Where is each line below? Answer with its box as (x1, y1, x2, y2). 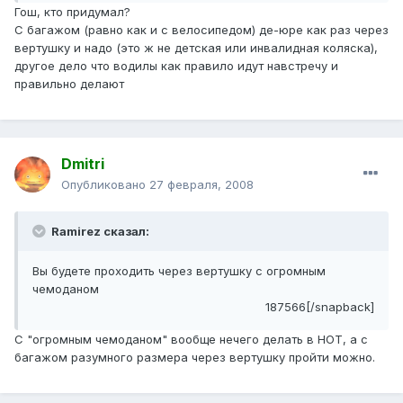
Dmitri (61, 155, 104, 174)
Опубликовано (61, 177, 149, 193)
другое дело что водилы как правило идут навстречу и (14, 58, 338, 74)
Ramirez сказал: (49, 224, 149, 239)
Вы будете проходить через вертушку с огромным (32, 264, 326, 279)
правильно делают (14, 76, 124, 92)
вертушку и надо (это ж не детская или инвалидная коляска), (14, 40, 378, 56)
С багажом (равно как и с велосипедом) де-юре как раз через (14, 22, 389, 38)
